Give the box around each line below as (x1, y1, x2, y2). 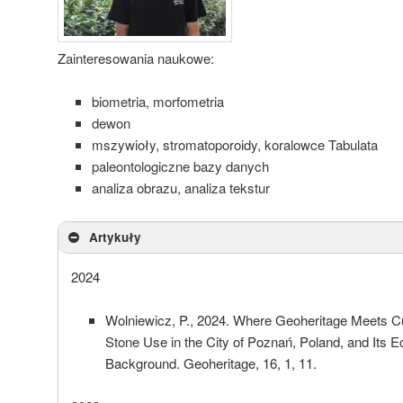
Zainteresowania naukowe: (58, 48, 214, 67)
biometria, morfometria (91, 92, 224, 112)
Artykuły (89, 228, 141, 246)
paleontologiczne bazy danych (91, 157, 269, 176)
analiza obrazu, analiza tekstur (91, 178, 270, 198)
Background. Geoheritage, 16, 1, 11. (104, 354, 317, 373)
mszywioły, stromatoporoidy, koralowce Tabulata (91, 135, 378, 155)
